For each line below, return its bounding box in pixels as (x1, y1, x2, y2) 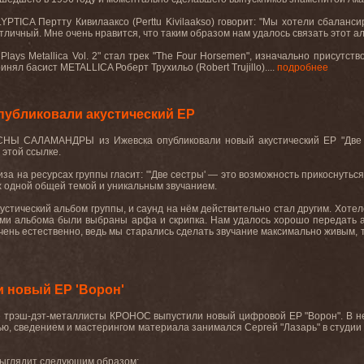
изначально (255, 50, 310, 62)
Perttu (136, 16, 162, 28)
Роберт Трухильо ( (115, 62, 199, 73)
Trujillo (232, 62, 262, 73)
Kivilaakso (165, 16, 211, 28)
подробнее (277, 62, 328, 73)
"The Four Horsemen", (152, 50, 256, 62)
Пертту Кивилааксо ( (38, 16, 136, 28)
